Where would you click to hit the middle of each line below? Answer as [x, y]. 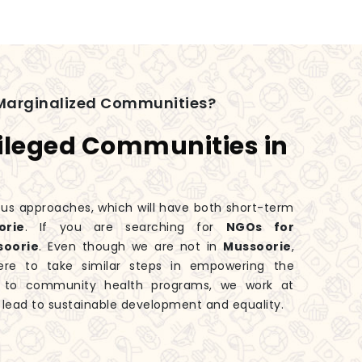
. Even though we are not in [131, 247]
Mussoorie [257, 247]
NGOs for [260, 227]
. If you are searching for [125, 227]
